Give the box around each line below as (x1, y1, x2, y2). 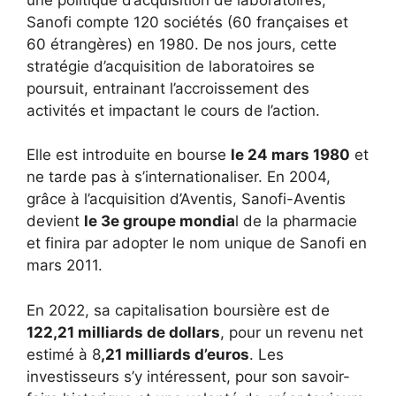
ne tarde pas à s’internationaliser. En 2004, (27, 168, 331, 186)
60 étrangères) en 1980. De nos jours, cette (27, 34, 337, 53)
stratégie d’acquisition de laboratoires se (27, 57, 315, 75)
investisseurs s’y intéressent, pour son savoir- (27, 367, 350, 385)
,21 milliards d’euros (101, 345, 249, 363)
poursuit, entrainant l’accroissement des (27, 79, 309, 97)
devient (27, 212, 84, 230)
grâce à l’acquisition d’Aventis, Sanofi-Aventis (27, 190, 346, 208)
